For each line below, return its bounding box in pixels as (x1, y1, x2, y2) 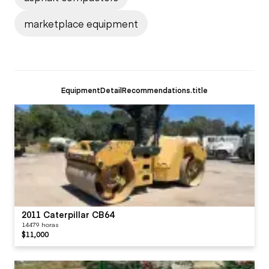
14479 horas (22, 220, 58, 229)
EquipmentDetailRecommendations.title (61, 84, 208, 95)
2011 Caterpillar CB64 (22, 208, 114, 220)
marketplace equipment (24, 16, 138, 30)
